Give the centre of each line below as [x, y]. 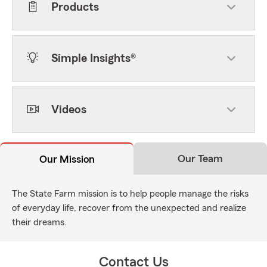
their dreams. [39, 222]
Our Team [200, 159]
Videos [69, 110]
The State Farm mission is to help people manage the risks [130, 194]
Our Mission [67, 159]
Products [75, 7]
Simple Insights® [94, 58]
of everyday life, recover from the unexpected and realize [129, 208]
